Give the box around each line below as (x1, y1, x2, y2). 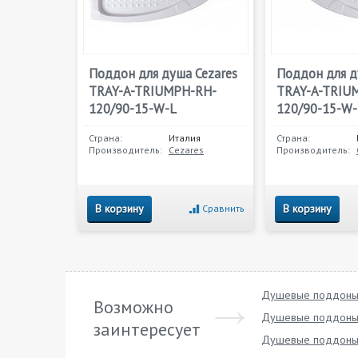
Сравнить (202, 202, 245, 214)
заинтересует (93, 318, 201, 340)
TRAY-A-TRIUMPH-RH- (89, 82, 217, 100)
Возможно (93, 296, 173, 318)
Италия (169, 132, 201, 144)
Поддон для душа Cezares (89, 65, 237, 82)
